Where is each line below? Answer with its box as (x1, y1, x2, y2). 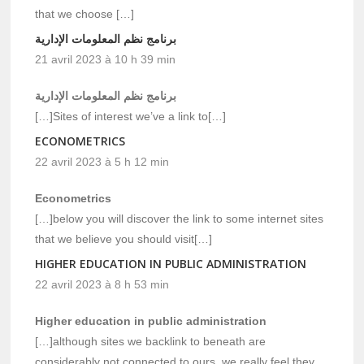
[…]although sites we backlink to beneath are (35, 335, 266, 349)
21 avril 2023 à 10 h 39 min (35, 53, 176, 67)
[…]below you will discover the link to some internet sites (35, 212, 324, 226)
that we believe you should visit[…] (35, 232, 213, 246)
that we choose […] (35, 7, 135, 21)
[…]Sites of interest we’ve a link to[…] (35, 110, 227, 123)
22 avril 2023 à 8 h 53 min (35, 278, 170, 292)
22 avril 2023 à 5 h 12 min (35, 155, 170, 169)
